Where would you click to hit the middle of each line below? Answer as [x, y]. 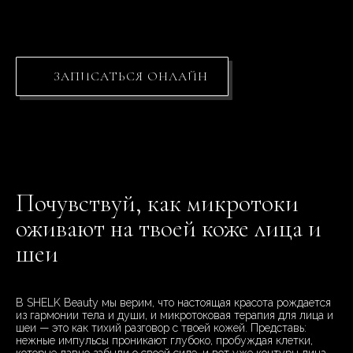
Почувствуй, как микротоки [157, 203]
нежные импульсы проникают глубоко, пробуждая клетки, [164, 341]
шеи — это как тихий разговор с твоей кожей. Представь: [161, 328]
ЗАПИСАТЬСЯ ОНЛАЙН [131, 77]
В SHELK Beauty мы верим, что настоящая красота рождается [173, 303]
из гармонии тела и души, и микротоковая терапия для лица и [175, 316]
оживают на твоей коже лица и [169, 229]
